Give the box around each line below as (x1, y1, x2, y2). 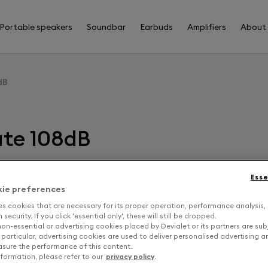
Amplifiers (187, 21, 227, 32)
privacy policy (106, 252, 154, 261)
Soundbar (87, 21, 126, 32)
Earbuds (140, 21, 173, 32)
